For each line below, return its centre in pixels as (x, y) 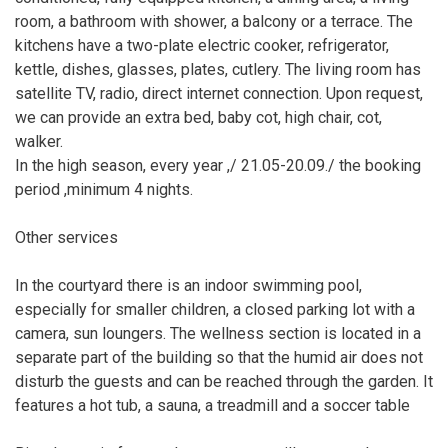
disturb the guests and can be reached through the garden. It (224, 381)
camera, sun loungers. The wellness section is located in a (218, 333)
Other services (66, 237)
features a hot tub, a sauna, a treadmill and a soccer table (212, 405)
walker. (39, 141)
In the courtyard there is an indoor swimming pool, (188, 285)
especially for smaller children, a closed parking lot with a (215, 309)
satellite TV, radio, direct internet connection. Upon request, (219, 93)
